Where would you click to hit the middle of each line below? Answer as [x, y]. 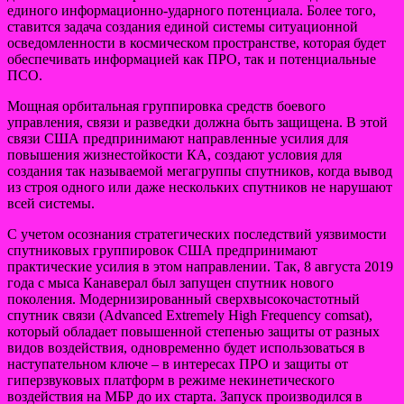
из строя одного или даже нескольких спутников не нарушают [200, 187]
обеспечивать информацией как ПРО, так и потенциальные [192, 59]
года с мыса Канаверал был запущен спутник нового [170, 282]
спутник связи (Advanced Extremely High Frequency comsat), [190, 315]
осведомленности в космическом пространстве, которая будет [197, 42]
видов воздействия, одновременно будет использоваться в [186, 347]
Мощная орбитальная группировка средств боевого [166, 106]
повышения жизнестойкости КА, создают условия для [174, 154]
